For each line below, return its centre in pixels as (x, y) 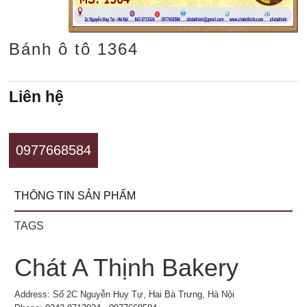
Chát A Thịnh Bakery (127, 267)
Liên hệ (37, 96)
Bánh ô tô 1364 (74, 49)
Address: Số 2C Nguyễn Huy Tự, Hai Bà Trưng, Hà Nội (125, 294)
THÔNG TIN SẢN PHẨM (75, 195)
